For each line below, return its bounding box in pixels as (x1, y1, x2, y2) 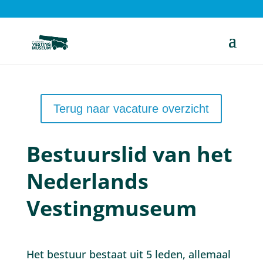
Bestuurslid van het (26, 140, 232, 168)
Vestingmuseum (26, 194, 197, 222)
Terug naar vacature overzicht (53, 102, 210, 115)
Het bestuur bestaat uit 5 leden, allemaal (26, 247, 231, 261)
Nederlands (26, 167, 149, 195)
